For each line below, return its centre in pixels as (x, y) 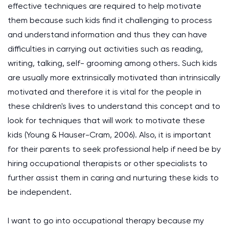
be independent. (40, 192)
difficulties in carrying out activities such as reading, (105, 49)
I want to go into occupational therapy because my (106, 221)
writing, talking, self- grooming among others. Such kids (112, 63)
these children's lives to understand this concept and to (114, 106)
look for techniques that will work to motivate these (106, 120)
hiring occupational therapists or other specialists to (108, 163)
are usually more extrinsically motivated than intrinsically (114, 77)
